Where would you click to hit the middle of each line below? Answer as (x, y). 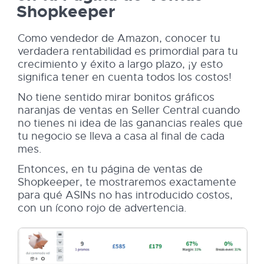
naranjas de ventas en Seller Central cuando (129, 110)
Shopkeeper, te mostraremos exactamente (127, 182)
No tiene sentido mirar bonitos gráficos (116, 97)
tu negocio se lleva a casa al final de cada (121, 136)
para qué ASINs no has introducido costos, (125, 195)
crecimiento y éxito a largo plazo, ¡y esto (120, 64)
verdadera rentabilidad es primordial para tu (128, 51)
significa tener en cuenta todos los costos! (125, 77)
